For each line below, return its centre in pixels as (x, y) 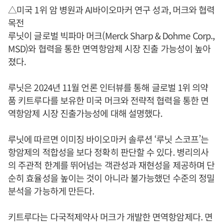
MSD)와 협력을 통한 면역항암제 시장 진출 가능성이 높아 (110, 48)
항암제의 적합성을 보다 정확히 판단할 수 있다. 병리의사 (109, 152)
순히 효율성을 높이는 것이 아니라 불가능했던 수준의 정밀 (111, 177)
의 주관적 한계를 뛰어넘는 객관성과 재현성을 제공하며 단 (111, 165)
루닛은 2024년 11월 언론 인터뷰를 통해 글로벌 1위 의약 (108, 87)
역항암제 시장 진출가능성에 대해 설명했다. (85, 113)
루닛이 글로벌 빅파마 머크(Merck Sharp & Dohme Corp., (111, 35)
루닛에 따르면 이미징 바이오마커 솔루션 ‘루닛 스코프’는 (109, 139)
